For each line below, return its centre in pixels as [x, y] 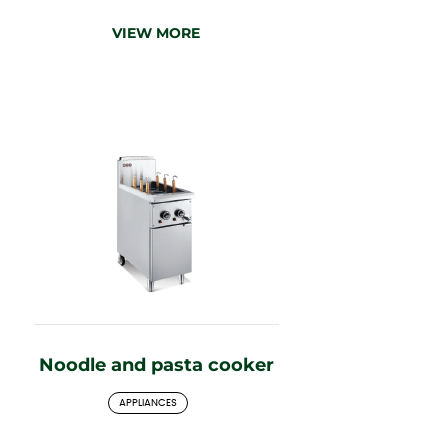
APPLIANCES [148, 402]
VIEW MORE [156, 32]
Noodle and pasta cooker [156, 364]
